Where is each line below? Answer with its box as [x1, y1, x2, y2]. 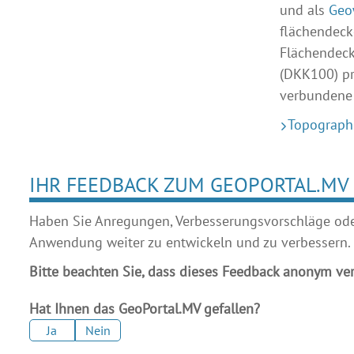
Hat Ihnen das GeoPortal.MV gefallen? [28, 299, 260, 318]
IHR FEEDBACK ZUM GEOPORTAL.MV [28, 171, 349, 198]
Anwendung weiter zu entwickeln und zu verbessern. [28, 233, 351, 251]
